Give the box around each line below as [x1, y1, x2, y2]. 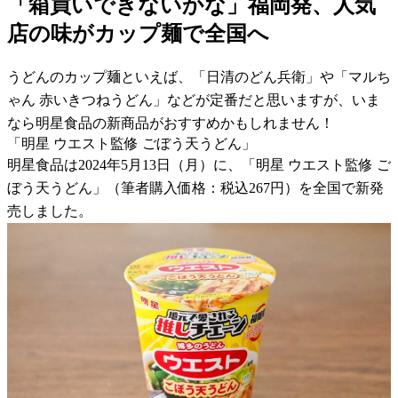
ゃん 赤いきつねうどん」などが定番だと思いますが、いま [7, 92, 380, 107]
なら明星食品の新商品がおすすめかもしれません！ [7, 115, 334, 131]
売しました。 [7, 203, 92, 219]
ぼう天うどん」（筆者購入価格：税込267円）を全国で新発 [7, 179, 384, 195]
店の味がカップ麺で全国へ [7, 21, 269, 45]
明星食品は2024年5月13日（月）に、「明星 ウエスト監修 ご [7, 156, 391, 172]
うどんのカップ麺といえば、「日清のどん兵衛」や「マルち [7, 68, 391, 84]
